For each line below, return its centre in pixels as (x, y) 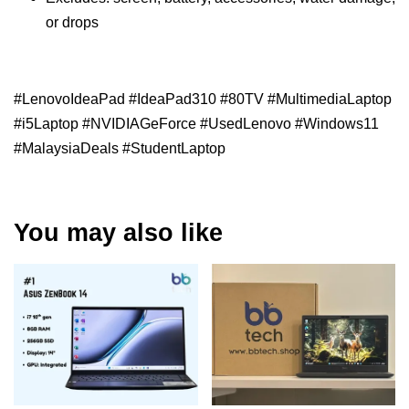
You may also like (118, 233)
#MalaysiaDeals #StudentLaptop (120, 148)
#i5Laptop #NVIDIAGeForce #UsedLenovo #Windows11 (196, 124)
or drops (72, 22)
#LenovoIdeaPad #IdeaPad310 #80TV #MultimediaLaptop (203, 99)
